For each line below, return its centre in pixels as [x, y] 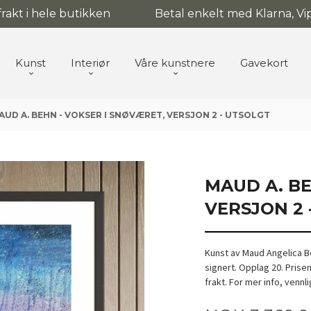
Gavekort [264, 62]
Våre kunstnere [175, 62]
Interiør [90, 62]
